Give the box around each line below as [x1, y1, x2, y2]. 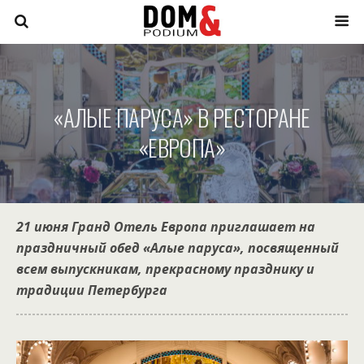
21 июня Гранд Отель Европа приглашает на [16, 218, 315, 236]
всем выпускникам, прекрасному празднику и [16, 260, 314, 278]
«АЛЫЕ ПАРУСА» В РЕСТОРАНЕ [54, 100, 310, 134]
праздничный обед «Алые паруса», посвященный [16, 239, 339, 257]
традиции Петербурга [16, 281, 167, 299]
